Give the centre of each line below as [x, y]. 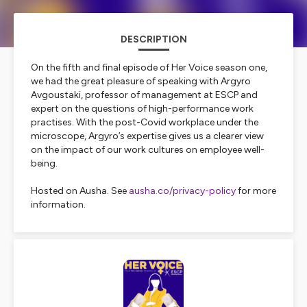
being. [44, 163]
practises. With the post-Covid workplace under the [145, 122]
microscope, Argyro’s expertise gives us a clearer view [147, 136]
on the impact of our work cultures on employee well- [148, 150]
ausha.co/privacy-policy [182, 191]
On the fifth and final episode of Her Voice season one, [149, 67]
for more [256, 191]
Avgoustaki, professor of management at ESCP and [144, 95]
